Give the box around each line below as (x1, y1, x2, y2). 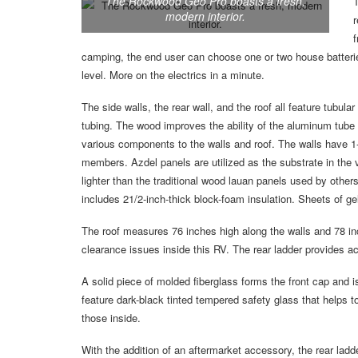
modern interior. (165, 8, 245, 25)
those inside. (82, 310, 141, 326)
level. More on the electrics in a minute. (82, 67, 265, 83)
